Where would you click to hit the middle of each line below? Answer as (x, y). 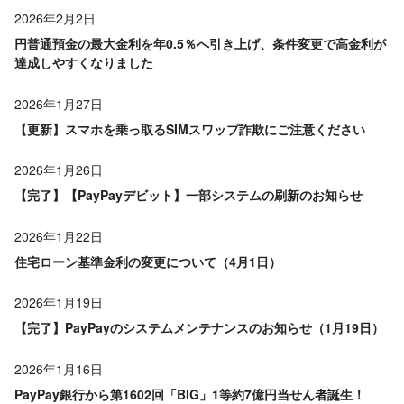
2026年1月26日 (59, 170)
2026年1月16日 (59, 368)
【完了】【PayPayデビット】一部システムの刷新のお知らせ (188, 195)
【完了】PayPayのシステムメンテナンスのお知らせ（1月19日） (199, 328)
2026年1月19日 (59, 303)
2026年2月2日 (55, 18)
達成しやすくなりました (84, 63)
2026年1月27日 (59, 103)
